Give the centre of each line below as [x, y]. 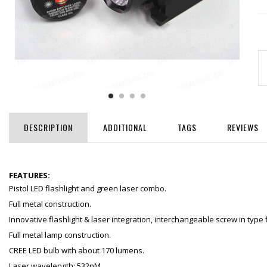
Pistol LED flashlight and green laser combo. [88, 189]
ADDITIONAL [125, 128]
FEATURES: [30, 176]
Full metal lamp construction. [60, 235]
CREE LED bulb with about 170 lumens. [77, 251]
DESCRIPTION [48, 128]
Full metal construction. [50, 204]
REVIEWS [243, 128]
